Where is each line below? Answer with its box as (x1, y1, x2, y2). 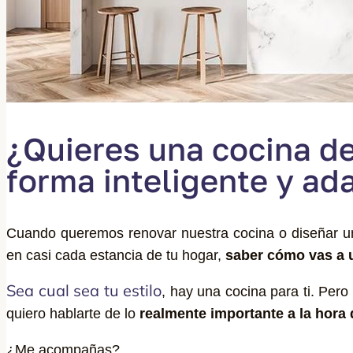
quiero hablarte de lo (6, 305, 139, 321)
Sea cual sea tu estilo (6, 280, 162, 300)
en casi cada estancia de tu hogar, (6, 247, 225, 263)
